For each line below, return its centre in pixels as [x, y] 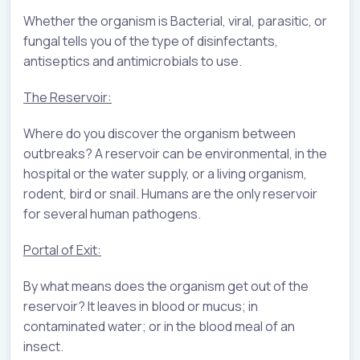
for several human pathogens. [112, 213]
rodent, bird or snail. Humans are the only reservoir [170, 193]
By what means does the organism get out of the [166, 286]
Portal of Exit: [62, 250]
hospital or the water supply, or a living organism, [165, 173]
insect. [43, 346]
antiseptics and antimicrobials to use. [133, 61]
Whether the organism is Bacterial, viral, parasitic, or [175, 20]
